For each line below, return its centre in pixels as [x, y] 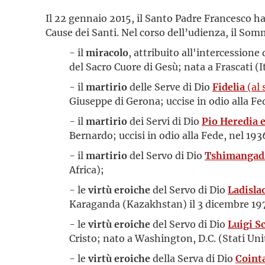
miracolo [107, 52]
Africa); [87, 169]
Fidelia [230, 87]
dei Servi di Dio [163, 121]
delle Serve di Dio [169, 87]
